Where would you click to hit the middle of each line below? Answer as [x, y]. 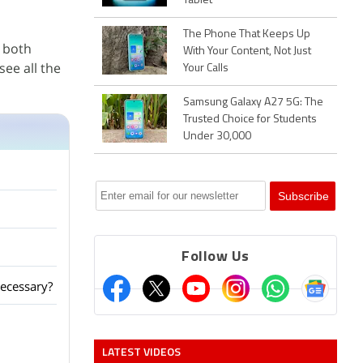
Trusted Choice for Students [250, 120]
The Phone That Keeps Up [247, 34]
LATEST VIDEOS [141, 351]
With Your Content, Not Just [247, 51]
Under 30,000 [217, 137]
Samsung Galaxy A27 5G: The [253, 102]
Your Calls [206, 68]
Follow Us [216, 257]
